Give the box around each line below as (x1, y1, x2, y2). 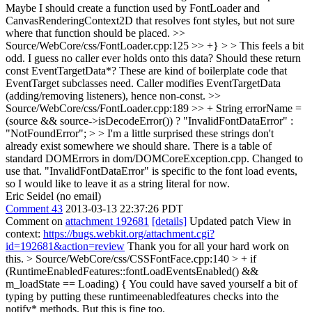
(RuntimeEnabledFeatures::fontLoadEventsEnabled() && (6, 265, 258, 277)
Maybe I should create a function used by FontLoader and (6, 2, 260, 14)
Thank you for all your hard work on (125, 240, 289, 252)
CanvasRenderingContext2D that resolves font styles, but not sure (6, 15, 295, 26)
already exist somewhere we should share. (6, 140, 190, 152)
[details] (152, 215, 187, 227)
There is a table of (190, 140, 272, 152)
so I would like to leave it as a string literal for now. (6, 178, 230, 189)
